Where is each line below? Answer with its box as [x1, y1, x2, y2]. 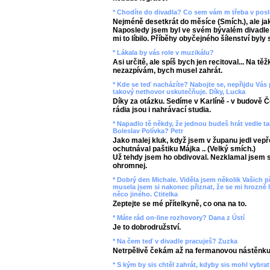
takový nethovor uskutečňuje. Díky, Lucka [113, 88, 245, 96]
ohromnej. [113, 162, 147, 171]
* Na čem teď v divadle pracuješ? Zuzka [113, 237, 237, 245]
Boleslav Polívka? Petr [113, 127, 183, 135]
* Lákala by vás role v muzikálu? [113, 49, 214, 57]
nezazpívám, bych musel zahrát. [113, 66, 222, 75]
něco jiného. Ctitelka [113, 190, 178, 198]
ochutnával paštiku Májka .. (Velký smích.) [113, 145, 256, 154]
